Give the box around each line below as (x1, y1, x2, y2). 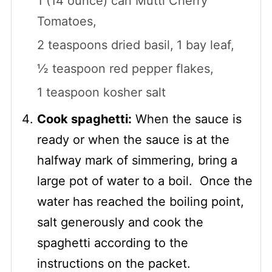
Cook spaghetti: (36, 111, 132, 126)
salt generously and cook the (36, 214, 203, 229)
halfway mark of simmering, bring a (36, 152, 237, 168)
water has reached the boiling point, (36, 194, 244, 209)
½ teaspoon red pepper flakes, (36, 61, 214, 76)
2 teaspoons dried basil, (36, 37, 174, 52)
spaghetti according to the (36, 235, 188, 250)
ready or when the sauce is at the (36, 132, 229, 147)
